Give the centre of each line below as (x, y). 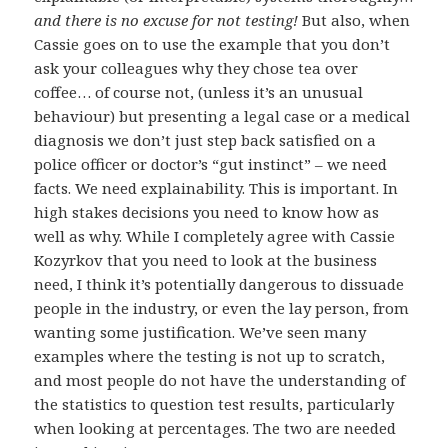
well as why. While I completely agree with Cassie (215, 236)
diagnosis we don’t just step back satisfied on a (205, 140)
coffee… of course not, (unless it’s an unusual (199, 92)
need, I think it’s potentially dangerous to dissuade (219, 284)
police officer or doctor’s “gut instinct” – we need (211, 164)
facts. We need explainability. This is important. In (216, 188)
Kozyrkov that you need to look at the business (206, 260)
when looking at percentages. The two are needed (215, 428)
